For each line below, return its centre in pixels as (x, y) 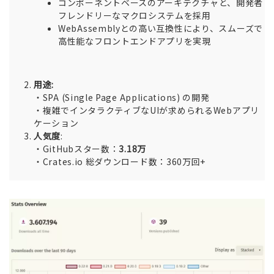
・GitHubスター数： (76, 149)
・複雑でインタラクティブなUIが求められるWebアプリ (146, 110)
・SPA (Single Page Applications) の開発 (122, 98)
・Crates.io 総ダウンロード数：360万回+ (120, 162)
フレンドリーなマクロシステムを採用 (135, 16)
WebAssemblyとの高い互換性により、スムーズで (161, 28)
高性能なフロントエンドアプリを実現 (135, 41)
